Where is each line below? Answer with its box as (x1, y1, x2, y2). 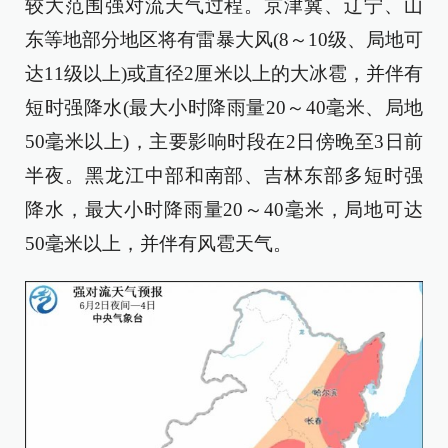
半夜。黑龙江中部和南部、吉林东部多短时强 (25, 165, 423, 187)
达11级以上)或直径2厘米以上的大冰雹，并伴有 (25, 63, 423, 85)
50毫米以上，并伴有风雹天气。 (25, 233, 292, 255)
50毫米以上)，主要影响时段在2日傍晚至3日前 (25, 131, 423, 153)
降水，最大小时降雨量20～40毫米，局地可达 (25, 199, 423, 221)
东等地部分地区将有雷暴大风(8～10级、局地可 (25, 29, 423, 51)
